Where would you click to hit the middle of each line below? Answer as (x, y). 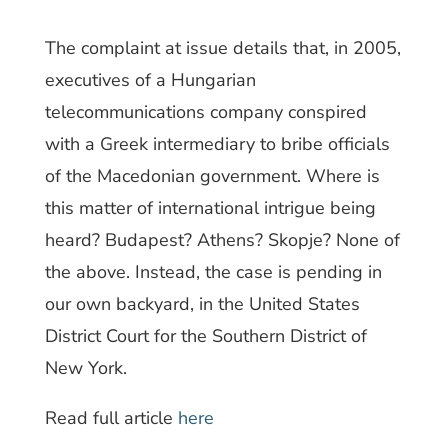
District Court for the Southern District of (205, 336)
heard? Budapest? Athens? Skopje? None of (222, 240)
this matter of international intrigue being (210, 208)
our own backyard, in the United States (202, 304)
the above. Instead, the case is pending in (213, 272)
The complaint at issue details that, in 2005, (222, 48)
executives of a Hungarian (150, 80)
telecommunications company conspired (205, 112)
